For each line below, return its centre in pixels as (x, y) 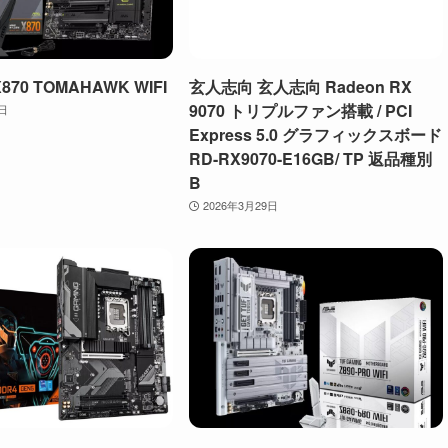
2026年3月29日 (240, 205)
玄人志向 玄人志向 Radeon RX (300, 87)
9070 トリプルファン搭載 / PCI (300, 111)
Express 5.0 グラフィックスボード (315, 135)
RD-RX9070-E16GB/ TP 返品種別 (310, 159)
